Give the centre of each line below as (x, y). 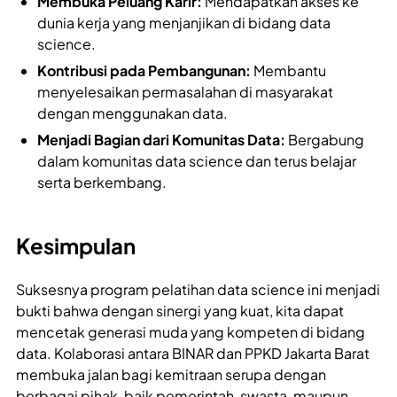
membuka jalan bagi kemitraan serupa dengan (171, 375)
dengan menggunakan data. (132, 113)
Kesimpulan (76, 246)
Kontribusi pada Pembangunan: (144, 71)
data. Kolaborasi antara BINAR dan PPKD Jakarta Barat (193, 354)
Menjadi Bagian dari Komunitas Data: (161, 140)
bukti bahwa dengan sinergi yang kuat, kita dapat (180, 311)
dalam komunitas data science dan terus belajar (197, 161)
